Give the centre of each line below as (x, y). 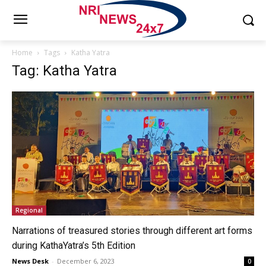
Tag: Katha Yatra (64, 70)
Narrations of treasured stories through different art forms (132, 230)
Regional (29, 210)
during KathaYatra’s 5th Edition (74, 245)
